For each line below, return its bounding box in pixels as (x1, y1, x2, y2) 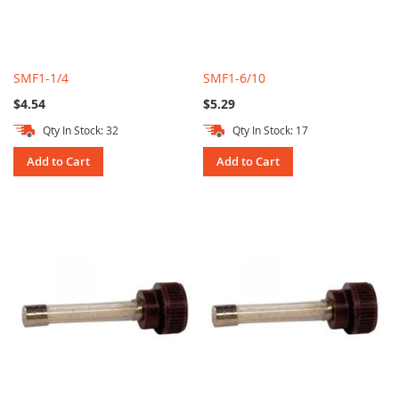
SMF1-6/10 (203, 69, 266, 87)
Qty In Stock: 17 (232, 123, 309, 138)
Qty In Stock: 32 (43, 123, 118, 138)
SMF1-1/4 (13, 69, 69, 87)
